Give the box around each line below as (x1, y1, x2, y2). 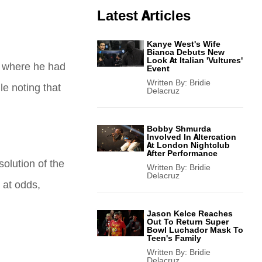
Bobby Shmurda (147, 124, 211, 134)
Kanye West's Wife (147, 39, 220, 49)
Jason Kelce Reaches (147, 209, 233, 219)
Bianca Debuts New (147, 47, 225, 57)
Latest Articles (97, 8, 191, 24)
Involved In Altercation (147, 132, 236, 142)
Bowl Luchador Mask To (147, 225, 243, 235)
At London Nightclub (147, 140, 230, 150)
